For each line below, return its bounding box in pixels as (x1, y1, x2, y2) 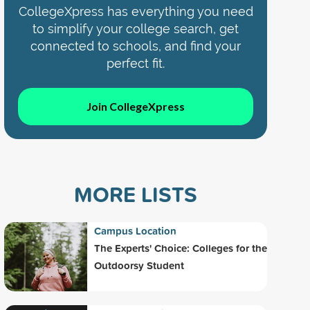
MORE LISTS (74, 179, 197, 210)
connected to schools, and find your (30, 38, 241, 53)
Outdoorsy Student (94, 258, 184, 273)
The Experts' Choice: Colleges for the (94, 241, 267, 256)
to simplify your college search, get (33, 21, 239, 36)
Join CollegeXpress (86, 100, 185, 113)
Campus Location (94, 224, 176, 239)
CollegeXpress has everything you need (18, 3, 253, 19)
